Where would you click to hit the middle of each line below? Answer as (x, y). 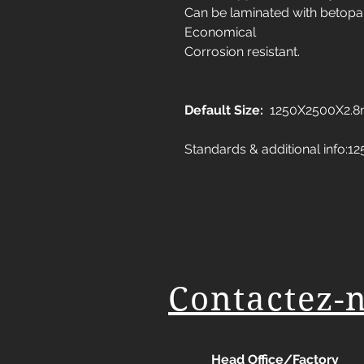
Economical (220, 32)
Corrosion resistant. (242, 52)
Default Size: (224, 110)
